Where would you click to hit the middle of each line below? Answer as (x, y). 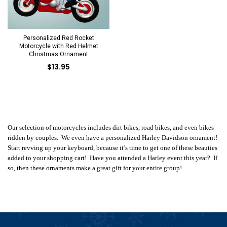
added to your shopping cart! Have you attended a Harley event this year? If (112, 158)
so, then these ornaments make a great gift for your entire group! (95, 168)
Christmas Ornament (59, 54)
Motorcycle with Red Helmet (59, 46)
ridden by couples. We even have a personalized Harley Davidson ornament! (113, 137)
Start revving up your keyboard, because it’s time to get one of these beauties (112, 147)
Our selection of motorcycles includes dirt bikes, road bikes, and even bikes (111, 127)
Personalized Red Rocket (59, 38)
